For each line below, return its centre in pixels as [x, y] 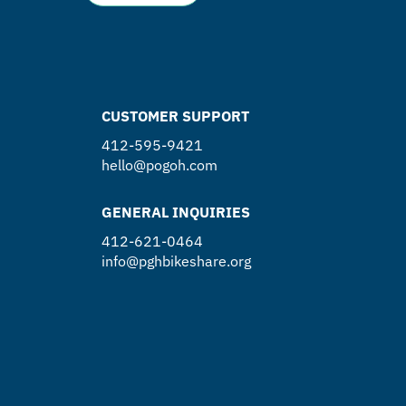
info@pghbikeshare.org [176, 261]
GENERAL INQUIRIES [176, 212]
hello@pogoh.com [159, 165]
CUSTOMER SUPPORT [175, 116]
